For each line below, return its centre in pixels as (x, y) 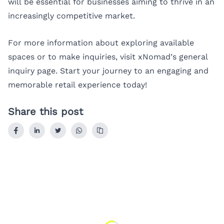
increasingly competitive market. (71, 16)
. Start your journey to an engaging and (132, 70)
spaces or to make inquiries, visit (73, 56)
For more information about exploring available (101, 42)
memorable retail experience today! (77, 84)
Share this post (45, 112)
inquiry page (32, 70)
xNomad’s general (173, 56)
